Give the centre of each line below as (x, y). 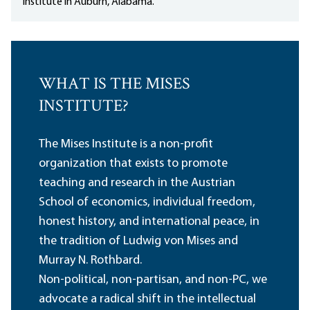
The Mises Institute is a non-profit (126, 145)
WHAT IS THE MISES (115, 85)
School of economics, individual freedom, (147, 203)
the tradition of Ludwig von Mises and (138, 241)
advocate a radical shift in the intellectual (147, 300)
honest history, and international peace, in (149, 222)
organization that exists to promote (133, 164)
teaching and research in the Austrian (137, 183)
